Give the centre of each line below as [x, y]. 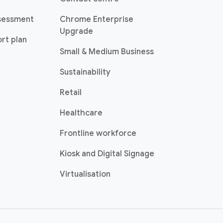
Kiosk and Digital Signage [107, 154]
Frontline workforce [98, 133]
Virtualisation [85, 174]
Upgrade [76, 31]
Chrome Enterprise [97, 19]
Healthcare [81, 113]
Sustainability [85, 72]
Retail [71, 93]
